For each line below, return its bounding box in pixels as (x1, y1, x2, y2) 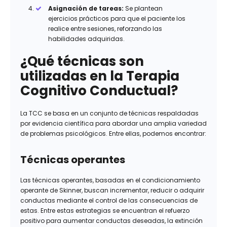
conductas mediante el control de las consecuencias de (20, 196, 198, 205)
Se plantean (124, 4, 163, 13)
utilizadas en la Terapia (20, 67, 179, 86)
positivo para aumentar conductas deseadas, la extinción (20, 216, 203, 225)
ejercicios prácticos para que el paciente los (48, 14, 185, 23)
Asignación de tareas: (48, 4, 124, 13)
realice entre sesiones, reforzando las (48, 24, 162, 33)
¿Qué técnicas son (20, 52, 144, 71)
